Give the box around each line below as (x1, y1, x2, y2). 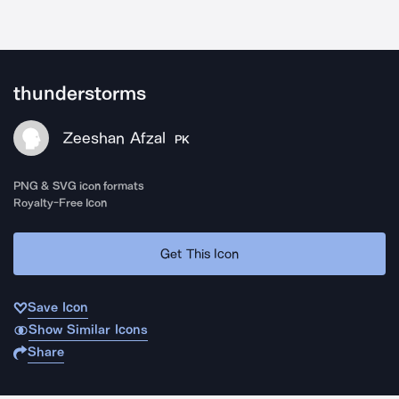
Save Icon (28, 299, 88, 315)
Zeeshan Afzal (63, 128, 166, 148)
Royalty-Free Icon (13, 196, 108, 209)
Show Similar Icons (28, 322, 148, 338)
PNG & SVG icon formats (13, 179, 145, 192)
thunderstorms (13, 82, 146, 105)
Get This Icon (160, 245, 239, 262)
